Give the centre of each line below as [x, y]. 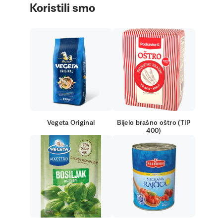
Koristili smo [62, 8]
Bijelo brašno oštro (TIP [154, 123]
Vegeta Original [71, 123]
